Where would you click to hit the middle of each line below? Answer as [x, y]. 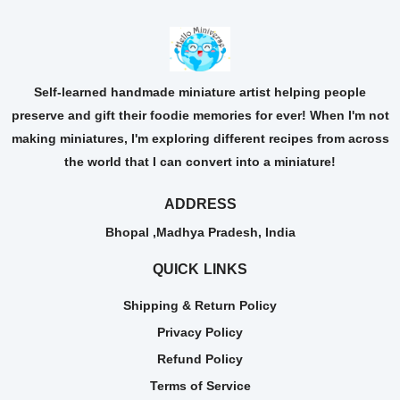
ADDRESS [200, 204]
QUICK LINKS [200, 269]
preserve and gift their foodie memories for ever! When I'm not [200, 115]
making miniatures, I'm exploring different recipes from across [200, 138]
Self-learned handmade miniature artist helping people [200, 92]
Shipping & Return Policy [200, 305]
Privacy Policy [200, 332]
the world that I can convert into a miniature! [200, 161]
